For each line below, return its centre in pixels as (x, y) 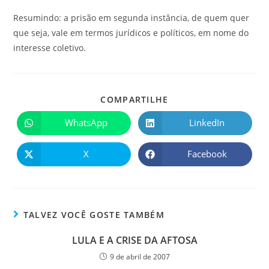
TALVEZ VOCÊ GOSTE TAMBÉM (94, 214)
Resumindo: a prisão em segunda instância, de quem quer (131, 17)
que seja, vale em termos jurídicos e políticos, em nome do (131, 32)
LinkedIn (207, 123)
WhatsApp (86, 123)
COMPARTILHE (134, 99)
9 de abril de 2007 (140, 256)
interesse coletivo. (50, 47)
